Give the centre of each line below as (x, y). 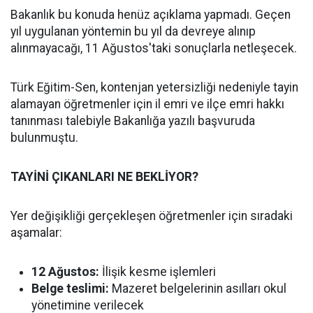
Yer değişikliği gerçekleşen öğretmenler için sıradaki (152, 216)
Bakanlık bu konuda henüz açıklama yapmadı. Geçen (151, 15)
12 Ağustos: (65, 272)
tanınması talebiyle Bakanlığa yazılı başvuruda (133, 121)
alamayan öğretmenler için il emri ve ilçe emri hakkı (147, 104)
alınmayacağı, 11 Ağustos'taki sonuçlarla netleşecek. (154, 48)
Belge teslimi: (70, 289)
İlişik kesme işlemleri (158, 272)
